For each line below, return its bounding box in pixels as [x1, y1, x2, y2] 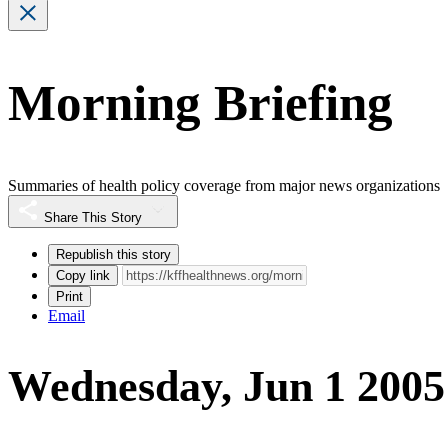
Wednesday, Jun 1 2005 [8, 362, 445, 412]
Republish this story [56, 246, 171, 262]
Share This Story [44, 209, 142, 225]
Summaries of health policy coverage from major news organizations [8, 176, 440, 194]
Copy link [56, 267, 110, 283]
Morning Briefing [8, 75, 393, 132]
